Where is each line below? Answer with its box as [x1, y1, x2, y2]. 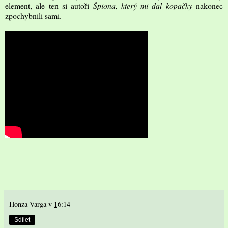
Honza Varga [9, 198, 46, 209]
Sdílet [14, 216, 30, 223]
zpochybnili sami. [5, 10, 62, 21]
